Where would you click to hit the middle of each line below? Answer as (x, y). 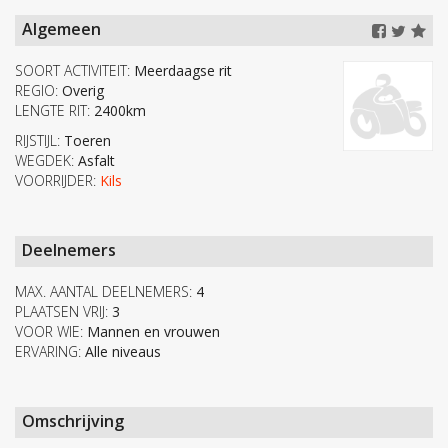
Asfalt (94, 161)
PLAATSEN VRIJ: (61, 312)
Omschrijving (73, 421)
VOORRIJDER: (55, 181)
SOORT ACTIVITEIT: (72, 71)
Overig (81, 91)
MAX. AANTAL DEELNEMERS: (103, 292)
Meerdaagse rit (181, 71)
